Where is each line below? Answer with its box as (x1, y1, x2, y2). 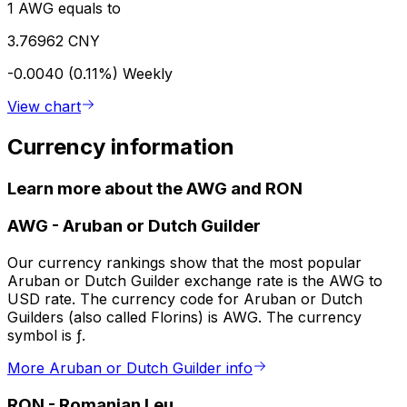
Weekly (123, 64, 173, 83)
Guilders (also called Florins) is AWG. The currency (7, 308, 362, 327)
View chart (7, 96, 81, 115)
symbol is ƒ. (7, 326, 85, 345)
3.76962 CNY (7, 31, 100, 50)
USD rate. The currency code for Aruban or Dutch (7, 290, 362, 309)
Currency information (7, 133, 234, 160)
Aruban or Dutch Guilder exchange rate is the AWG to (7, 272, 382, 291)
